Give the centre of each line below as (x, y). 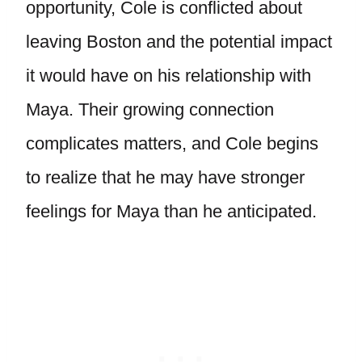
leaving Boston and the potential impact (179, 42)
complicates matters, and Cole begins (172, 143)
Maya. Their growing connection (150, 109)
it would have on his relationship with (168, 76)
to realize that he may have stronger (165, 177)
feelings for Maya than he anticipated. (171, 211)
